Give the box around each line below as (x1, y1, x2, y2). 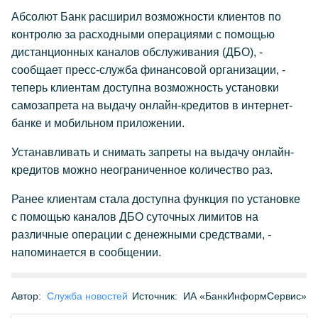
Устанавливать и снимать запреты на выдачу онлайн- (11, 146, 294, 158)
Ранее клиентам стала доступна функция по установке (11, 193, 300, 205)
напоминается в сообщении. (11, 246, 161, 258)
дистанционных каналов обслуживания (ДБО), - (11, 46, 263, 58)
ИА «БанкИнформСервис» (183, 290, 307, 302)
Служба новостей (47, 290, 128, 302)
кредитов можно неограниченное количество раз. (11, 164, 273, 176)
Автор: (11, 290, 41, 302)
